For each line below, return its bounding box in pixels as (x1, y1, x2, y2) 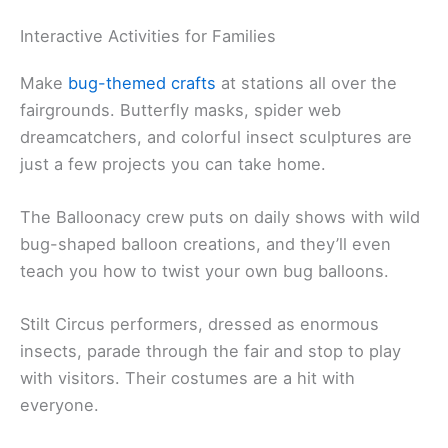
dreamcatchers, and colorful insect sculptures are (20, 126, 412, 147)
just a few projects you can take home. (20, 153, 326, 174)
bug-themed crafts (68, 72, 216, 93)
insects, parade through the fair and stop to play (20, 341, 401, 362)
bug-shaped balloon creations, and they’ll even (20, 233, 391, 254)
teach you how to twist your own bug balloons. (20, 260, 389, 281)
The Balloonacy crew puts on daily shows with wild (20, 206, 420, 227)
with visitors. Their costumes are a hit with (20, 368, 355, 389)
